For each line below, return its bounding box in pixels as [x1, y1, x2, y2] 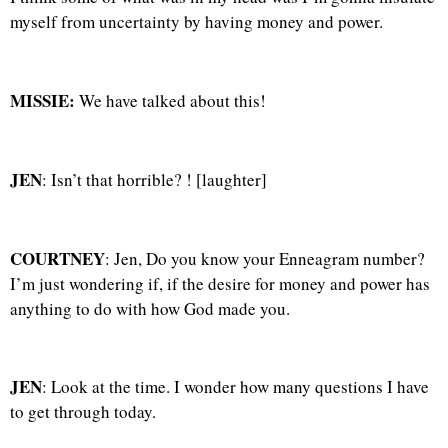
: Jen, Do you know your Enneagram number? [105, 246, 425, 270]
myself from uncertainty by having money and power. [10, 10, 383, 34]
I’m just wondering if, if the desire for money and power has [10, 271, 430, 295]
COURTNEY [10, 245, 105, 271]
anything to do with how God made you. [10, 296, 290, 320]
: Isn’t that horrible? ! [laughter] [42, 167, 267, 191]
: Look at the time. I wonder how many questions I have [42, 375, 429, 399]
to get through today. [10, 400, 156, 424]
